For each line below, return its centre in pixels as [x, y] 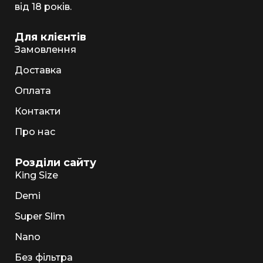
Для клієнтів [50, 37]
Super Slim [40, 217]
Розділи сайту [55, 163]
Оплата [33, 91]
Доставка [38, 70]
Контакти [38, 112]
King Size [36, 176]
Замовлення [45, 50]
